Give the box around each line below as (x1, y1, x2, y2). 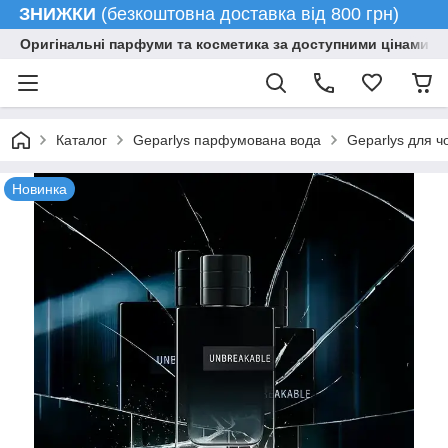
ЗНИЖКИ (19, 4, 96, 24)
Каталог (56, 132, 107, 148)
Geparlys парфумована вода (133, 132, 321, 148)
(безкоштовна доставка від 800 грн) (96, 4, 429, 24)
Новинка (12, 181, 67, 197)
